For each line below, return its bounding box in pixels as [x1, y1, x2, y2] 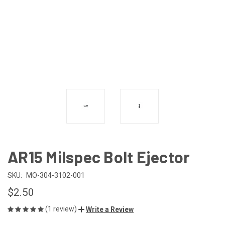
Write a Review [86, 205, 134, 213]
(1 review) [45, 204, 78, 213]
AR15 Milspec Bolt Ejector [8, 147, 190, 166]
